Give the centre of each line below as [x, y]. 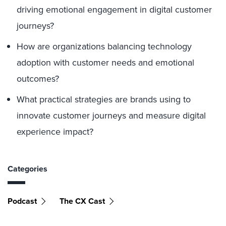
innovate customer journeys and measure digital [111, 116]
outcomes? [38, 79]
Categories [27, 169]
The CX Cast [82, 201]
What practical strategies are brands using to [104, 99]
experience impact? [55, 132]
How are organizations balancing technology [104, 46]
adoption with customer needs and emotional [105, 63]
